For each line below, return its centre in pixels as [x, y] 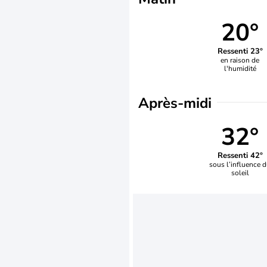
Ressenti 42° [240, 155]
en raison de [240, 60]
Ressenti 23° [240, 51]
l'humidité [240, 68]
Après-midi [175, 103]
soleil [240, 173]
